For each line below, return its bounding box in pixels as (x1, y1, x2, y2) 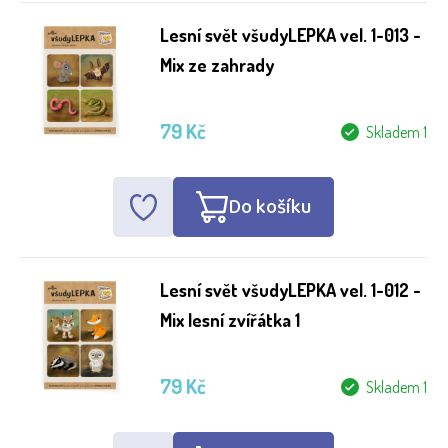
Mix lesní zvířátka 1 (160, 309, 300, 331)
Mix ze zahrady (160, 54, 274, 76)
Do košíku (228, 191, 311, 223)
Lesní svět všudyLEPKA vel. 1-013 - (160, 24, 421, 46)
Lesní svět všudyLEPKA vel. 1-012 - (160, 279, 421, 301)
